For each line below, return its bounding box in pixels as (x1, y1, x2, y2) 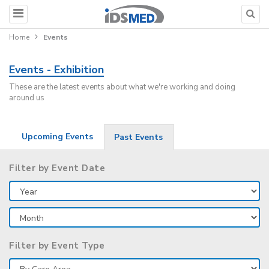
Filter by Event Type (9, 240, 104, 252)
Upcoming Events (22, 131, 93, 142)
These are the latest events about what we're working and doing (9, 82, 235, 92)
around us (9, 92, 44, 103)
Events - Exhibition (9, 62, 104, 77)
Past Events (114, 131, 163, 143)
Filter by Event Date (9, 162, 105, 174)
